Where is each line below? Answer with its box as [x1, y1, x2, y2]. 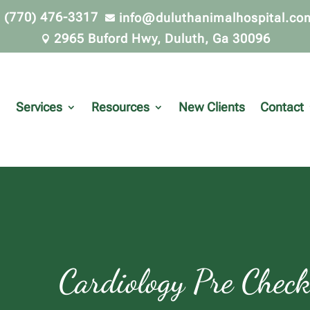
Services [16, 100, 62, 115]
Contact [260, 100, 304, 115]
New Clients [179, 100, 245, 115]
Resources [91, 100, 149, 115]
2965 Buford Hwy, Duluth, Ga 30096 [54, 31, 271, 46]
